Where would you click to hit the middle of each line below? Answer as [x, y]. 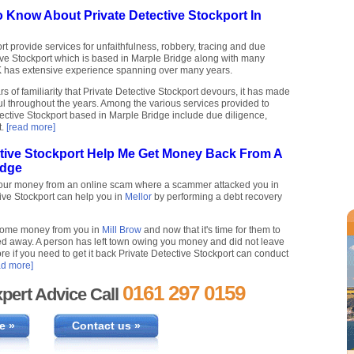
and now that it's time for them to [211, 230]
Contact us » [106, 326]
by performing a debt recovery [217, 197]
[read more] [31, 128]
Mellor [138, 197]
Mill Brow [122, 230]
